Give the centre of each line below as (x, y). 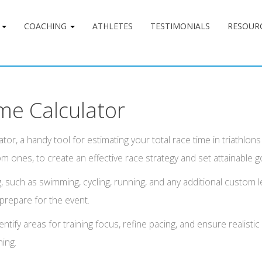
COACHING (46, 26)
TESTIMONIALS (180, 26)
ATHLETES (112, 26)
